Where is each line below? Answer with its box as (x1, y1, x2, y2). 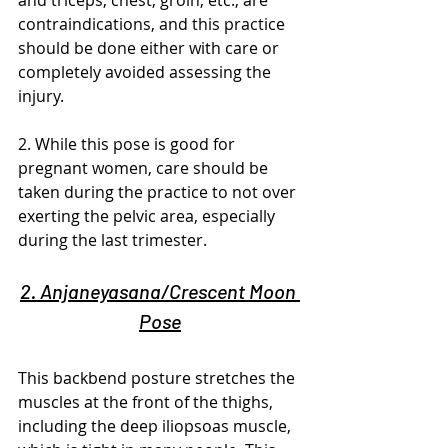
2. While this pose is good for (18, 133, 239, 155)
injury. (18, 85, 64, 107)
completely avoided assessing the (18, 61, 275, 83)
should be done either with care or (18, 37, 283, 59)
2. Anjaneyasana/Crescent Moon (20, 279, 300, 303)
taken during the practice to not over (18, 181, 300, 203)
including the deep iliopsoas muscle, (18, 415, 295, 437)
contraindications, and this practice (18, 13, 289, 35)
